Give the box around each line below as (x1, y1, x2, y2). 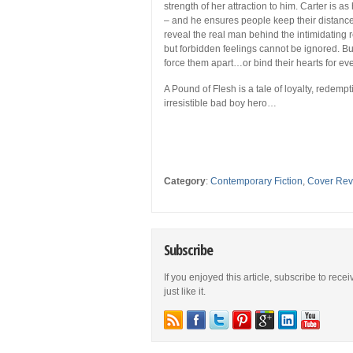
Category (164, 176, 206, 188)
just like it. (164, 286, 206, 298)
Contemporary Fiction (210, 176, 303, 188)
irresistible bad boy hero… (164, 98, 277, 110)
